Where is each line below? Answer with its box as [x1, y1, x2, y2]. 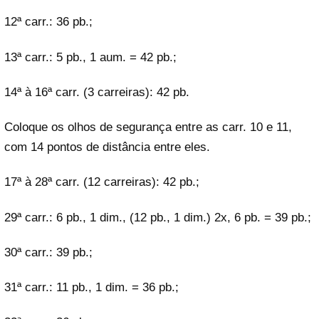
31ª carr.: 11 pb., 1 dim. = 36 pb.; [4, 281, 179, 295]
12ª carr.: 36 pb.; [4, 15, 93, 29]
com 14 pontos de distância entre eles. [4, 140, 210, 155]
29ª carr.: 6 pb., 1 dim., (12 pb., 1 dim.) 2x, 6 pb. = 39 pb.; [4, 210, 311, 224]
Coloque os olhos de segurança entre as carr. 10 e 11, [4, 120, 292, 135]
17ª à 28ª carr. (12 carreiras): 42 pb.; [4, 175, 199, 189]
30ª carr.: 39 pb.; [4, 245, 93, 259]
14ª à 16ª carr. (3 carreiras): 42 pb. [4, 85, 189, 99]
